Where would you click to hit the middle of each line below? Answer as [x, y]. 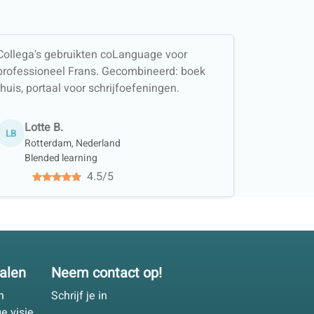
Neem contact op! [107, 273]
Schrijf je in [79, 296]
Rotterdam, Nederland [73, 144]
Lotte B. [44, 128]
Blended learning [61, 158]
